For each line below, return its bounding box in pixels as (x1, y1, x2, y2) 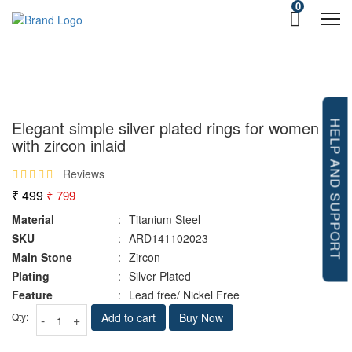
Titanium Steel (129, 211, 200, 227)
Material (12, 211, 54, 227)
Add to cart (101, 310, 156, 325)
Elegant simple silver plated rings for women (12, 116, 319, 139)
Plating (12, 268, 49, 284)
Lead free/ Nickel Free (129, 287, 240, 302)
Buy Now (179, 310, 223, 325)
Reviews (63, 166, 104, 181)
